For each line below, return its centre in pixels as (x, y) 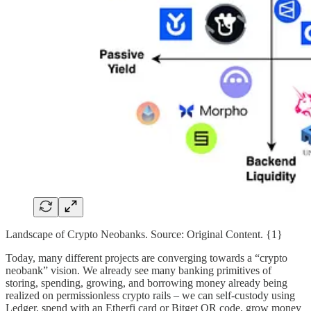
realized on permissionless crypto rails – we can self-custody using (150, 295)
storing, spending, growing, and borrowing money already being (146, 283)
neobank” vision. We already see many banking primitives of (138, 270)
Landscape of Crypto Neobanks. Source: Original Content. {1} (144, 234)
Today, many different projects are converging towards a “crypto (146, 258)
